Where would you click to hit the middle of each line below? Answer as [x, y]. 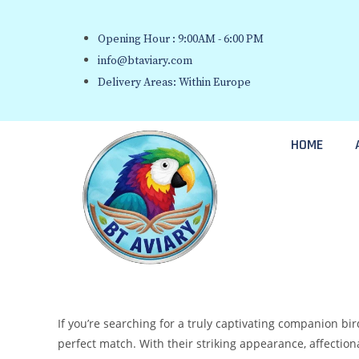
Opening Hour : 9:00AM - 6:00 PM [181, 39]
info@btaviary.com [145, 61]
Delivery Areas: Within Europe [174, 83]
